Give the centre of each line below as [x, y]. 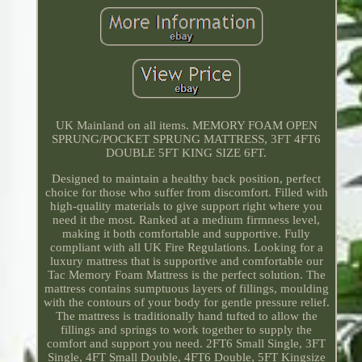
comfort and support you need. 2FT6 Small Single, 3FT [187, 344]
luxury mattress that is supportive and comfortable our [186, 261]
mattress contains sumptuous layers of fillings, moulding [186, 289]
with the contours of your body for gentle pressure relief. [186, 303]
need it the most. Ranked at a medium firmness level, [187, 220]
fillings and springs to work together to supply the [187, 330]
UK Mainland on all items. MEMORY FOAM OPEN [186, 126]
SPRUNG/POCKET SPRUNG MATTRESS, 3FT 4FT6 [187, 139]
